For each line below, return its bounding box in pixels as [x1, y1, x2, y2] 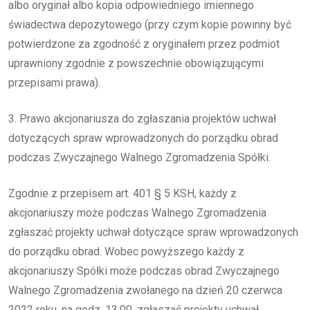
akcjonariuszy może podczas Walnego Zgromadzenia [8, 206, 266, 219]
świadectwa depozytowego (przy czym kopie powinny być [8, 17, 291, 31]
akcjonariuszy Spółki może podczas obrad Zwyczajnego [8, 264, 280, 277]
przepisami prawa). [8, 75, 100, 89]
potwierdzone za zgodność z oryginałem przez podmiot [8, 37, 280, 51]
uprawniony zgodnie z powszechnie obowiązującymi [8, 56, 264, 70]
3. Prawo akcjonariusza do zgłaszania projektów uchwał [8, 111, 276, 125]
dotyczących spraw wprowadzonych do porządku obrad [8, 131, 278, 145]
